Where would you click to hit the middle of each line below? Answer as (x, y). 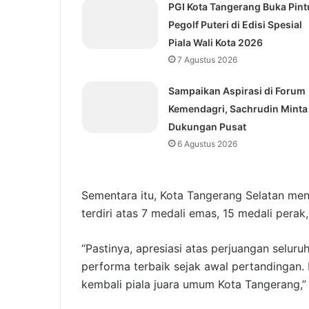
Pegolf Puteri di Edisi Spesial (235, 25)
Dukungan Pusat (207, 127)
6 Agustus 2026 (207, 144)
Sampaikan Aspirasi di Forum (237, 91)
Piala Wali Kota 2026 (215, 43)
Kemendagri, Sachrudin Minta (238, 109)
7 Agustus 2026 (207, 60)
